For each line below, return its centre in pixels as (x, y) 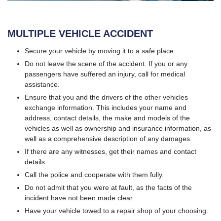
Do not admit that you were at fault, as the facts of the (108, 187)
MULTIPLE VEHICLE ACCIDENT (80, 33)
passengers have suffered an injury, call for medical (105, 74)
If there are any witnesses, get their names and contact (110, 151)
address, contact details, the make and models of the (107, 118)
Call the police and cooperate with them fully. (94, 174)
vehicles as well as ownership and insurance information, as (118, 128)
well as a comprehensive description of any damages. (108, 138)
